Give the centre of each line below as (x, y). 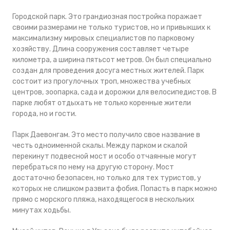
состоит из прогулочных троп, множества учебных (102, 81)
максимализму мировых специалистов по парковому (103, 38)
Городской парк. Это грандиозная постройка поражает (107, 17)
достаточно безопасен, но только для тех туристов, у (107, 178)
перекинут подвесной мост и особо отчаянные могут (104, 156)
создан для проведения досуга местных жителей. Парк (108, 71)
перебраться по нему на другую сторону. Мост (93, 167)
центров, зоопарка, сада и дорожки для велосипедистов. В (114, 92)
